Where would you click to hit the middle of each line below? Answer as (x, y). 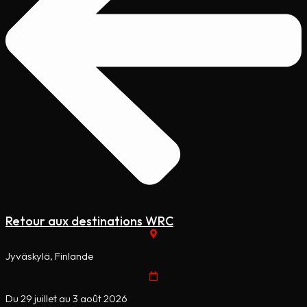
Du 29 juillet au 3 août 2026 (66, 299)
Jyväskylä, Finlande (49, 256)
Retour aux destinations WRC (89, 221)
